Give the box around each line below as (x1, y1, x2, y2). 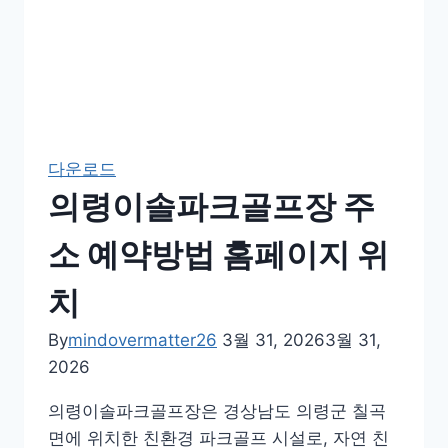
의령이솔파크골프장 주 (48, 187, 375, 226)
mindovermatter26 (68, 330, 217, 350)
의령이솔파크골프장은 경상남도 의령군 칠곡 (48, 401, 386, 421)
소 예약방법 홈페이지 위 (48, 235, 389, 274)
